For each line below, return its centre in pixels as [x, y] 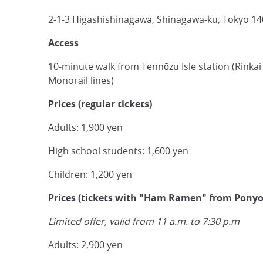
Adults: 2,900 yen [85, 245]
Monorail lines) [81, 80]
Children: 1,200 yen [90, 174]
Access [63, 43]
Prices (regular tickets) [100, 104]
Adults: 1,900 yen [85, 127]
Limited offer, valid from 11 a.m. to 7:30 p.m [144, 221]
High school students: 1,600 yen [118, 151]
